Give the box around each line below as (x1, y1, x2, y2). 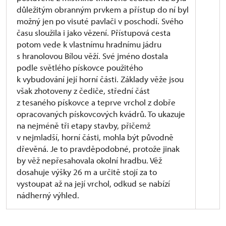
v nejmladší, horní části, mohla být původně (17, 132, 174, 142)
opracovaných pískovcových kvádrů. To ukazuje (17, 108, 185, 119)
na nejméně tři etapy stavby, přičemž (17, 120, 150, 131)
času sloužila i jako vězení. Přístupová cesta (17, 27, 171, 38)
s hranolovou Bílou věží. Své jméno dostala (17, 50, 168, 61)
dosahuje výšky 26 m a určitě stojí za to (17, 166, 157, 177)
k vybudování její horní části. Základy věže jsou (17, 74, 184, 84)
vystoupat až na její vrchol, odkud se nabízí (17, 178, 170, 189)
